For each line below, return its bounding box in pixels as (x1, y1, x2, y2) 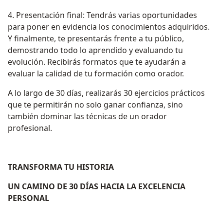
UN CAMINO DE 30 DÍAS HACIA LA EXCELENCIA (8, 181, 185, 192)
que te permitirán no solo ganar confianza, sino (8, 99, 183, 110)
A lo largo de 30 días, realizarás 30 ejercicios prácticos (8, 88, 205, 99)
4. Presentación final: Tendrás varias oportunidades (8, 10, 197, 21)
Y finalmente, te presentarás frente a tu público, (8, 33, 184, 44)
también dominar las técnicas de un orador (8, 111, 167, 122)
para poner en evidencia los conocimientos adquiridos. (8, 21, 210, 33)
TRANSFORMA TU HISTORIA (8, 162, 114, 173)
